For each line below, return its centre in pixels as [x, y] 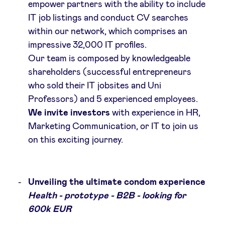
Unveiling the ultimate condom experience [117, 182]
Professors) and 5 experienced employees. [113, 99]
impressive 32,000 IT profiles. [87, 45]
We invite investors [70, 113]
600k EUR [49, 209]
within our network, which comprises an [107, 31]
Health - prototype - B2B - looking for [107, 196]
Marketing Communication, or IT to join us [113, 126]
